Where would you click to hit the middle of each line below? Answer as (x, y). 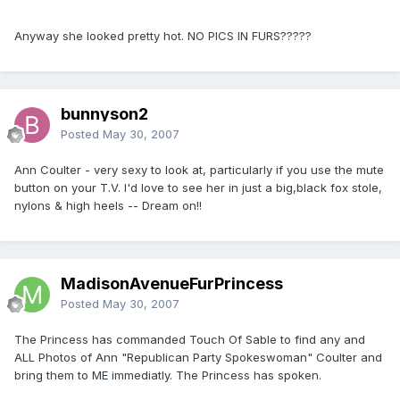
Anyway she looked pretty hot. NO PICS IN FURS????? (163, 35)
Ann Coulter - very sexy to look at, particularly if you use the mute (199, 169)
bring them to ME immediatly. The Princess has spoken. (168, 375)
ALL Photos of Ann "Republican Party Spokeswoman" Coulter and (198, 357)
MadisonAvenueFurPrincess (172, 283)
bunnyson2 (104, 113)
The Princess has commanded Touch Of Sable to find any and (190, 339)
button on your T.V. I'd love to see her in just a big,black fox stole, (198, 187)
